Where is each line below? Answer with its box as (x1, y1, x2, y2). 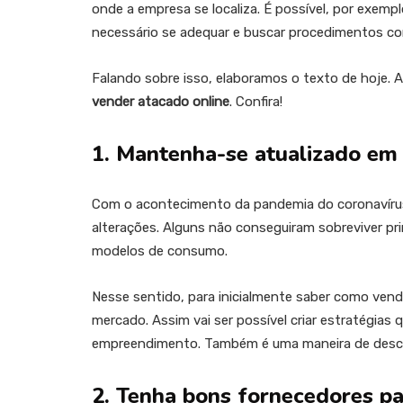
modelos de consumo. (92, 243, 228, 259)
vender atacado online (92, 94, 229, 110)
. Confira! (229, 94, 282, 110)
